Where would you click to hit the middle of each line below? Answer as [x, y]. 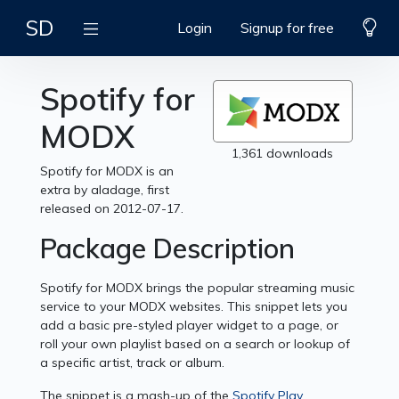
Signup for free [287, 28]
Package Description [168, 249]
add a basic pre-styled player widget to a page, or [190, 326]
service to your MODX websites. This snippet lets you [194, 307]
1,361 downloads [283, 154]
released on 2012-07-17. [112, 209]
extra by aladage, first [105, 190]
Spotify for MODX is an [107, 171]
